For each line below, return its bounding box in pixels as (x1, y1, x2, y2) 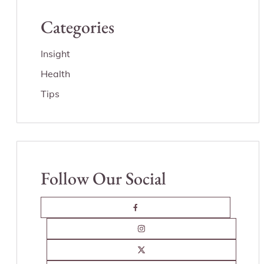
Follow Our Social (41, 167, 166, 190)
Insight (41, 48, 70, 60)
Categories (41, 15, 114, 39)
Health (41, 68, 70, 80)
